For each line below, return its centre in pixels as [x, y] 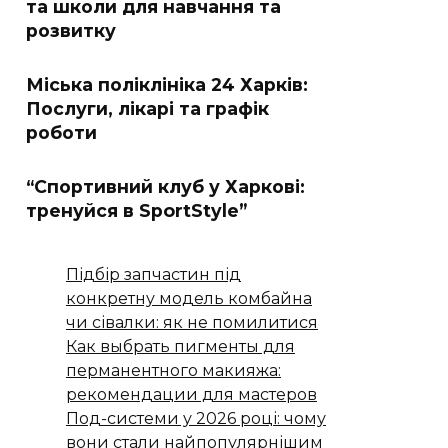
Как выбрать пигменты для [180, 346]
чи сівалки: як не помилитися [192, 322]
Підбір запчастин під [153, 274]
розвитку [71, 30]
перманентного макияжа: [173, 370]
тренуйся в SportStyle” [136, 210]
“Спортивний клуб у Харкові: [165, 186]
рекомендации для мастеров [191, 394]
